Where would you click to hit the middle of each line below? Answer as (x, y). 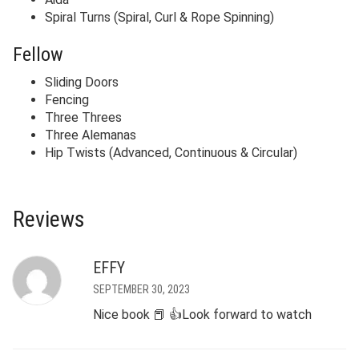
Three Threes (83, 118)
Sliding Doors (82, 83)
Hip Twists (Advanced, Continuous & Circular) (171, 153)
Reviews (49, 220)
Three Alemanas (91, 135)
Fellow (38, 55)
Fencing (67, 100)
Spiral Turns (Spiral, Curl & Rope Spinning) (159, 18)
